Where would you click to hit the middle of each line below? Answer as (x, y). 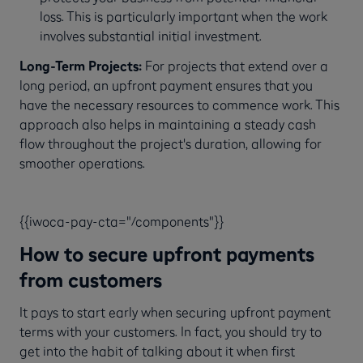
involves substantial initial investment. (150, 36)
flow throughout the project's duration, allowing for (171, 143)
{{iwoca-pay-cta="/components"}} (122, 221)
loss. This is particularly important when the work (183, 17)
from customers (91, 279)
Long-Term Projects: (81, 65)
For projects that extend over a (235, 65)
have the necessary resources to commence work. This (179, 104)
